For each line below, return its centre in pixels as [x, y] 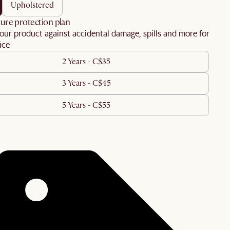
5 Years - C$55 [86, 106]
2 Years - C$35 [86, 61]
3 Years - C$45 [86, 83]
